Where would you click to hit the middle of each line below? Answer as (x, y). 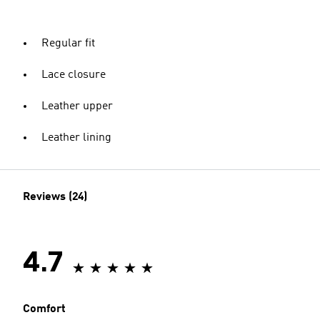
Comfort (44, 309)
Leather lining (76, 138)
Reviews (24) (55, 197)
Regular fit (68, 44)
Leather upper (77, 106)
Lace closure (74, 75)
